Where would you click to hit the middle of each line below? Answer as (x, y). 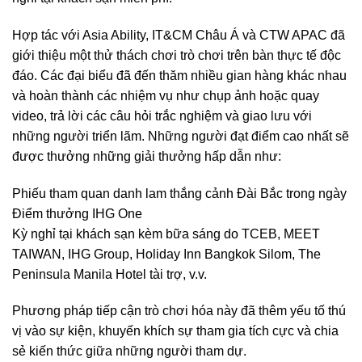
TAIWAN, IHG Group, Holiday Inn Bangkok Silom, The (166, 254)
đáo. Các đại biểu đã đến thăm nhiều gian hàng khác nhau (179, 75)
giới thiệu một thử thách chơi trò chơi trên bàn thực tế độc (177, 55)
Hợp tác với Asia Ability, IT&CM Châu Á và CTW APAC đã (179, 35)
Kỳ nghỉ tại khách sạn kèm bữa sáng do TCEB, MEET (166, 234)
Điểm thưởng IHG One (77, 213)
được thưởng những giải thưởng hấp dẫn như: (147, 156)
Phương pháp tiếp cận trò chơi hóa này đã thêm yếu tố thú (179, 311)
